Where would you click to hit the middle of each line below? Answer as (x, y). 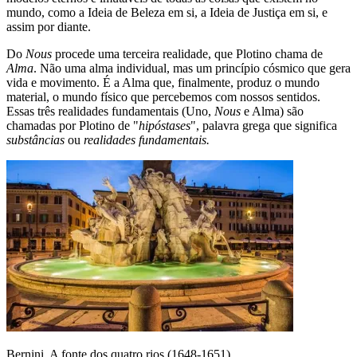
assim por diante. (49, 27)
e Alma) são (272, 112)
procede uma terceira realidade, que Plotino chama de (187, 54)
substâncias (35, 140)
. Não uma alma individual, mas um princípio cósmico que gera (192, 69)
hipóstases (165, 126)
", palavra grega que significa (264, 126)
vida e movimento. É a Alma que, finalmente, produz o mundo (163, 83)
